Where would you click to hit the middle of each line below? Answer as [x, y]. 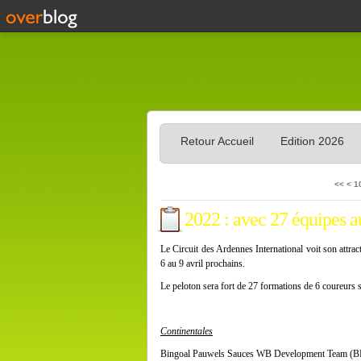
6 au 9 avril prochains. [203, 263]
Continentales [187, 331]
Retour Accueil [217, 141]
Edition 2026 [312, 141]
